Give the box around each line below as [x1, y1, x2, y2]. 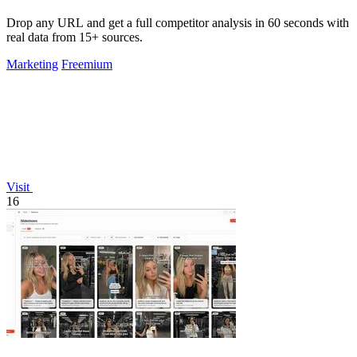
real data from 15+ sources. [6, 30, 143, 45]
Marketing [6, 57, 58, 72]
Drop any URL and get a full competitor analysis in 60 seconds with [6, 16, 349, 30]
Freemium [61, 57, 112, 72]
